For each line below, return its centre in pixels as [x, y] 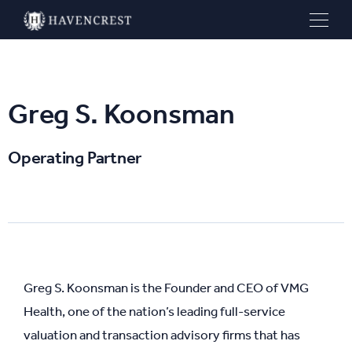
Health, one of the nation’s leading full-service [154, 311]
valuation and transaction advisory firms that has [162, 335]
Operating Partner [75, 158]
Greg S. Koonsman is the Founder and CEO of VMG [166, 288]
